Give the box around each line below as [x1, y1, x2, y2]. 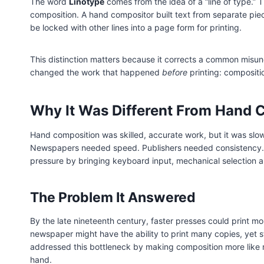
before [162, 67, 187, 77]
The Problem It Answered [30, 189, 196, 206]
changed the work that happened [30, 67, 162, 77]
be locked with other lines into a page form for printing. [30, 22, 242, 32]
